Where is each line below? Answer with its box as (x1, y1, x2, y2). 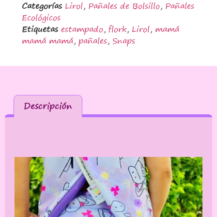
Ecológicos (21, 10, 61, 24)
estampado (61, 22, 103, 36)
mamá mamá (21, 33, 73, 47)
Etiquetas (21, 22, 58, 36)
